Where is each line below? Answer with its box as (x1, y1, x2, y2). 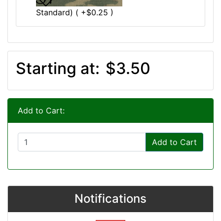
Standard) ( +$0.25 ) (36, 7, 113, 17)
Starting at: (16, 58, 104, 78)
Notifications (74, 191, 147, 206)
